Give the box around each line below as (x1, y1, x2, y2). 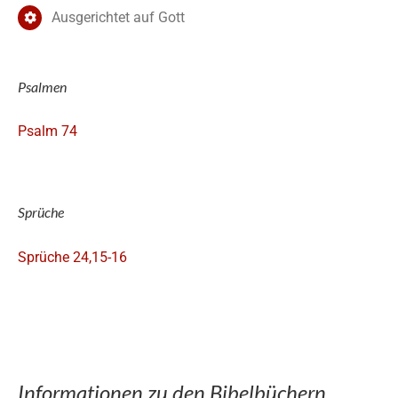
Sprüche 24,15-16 (18, 248, 127, 266)
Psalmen (18, 77, 67, 95)
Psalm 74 (18, 123, 77, 140)
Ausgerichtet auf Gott (52, 9, 186, 27)
